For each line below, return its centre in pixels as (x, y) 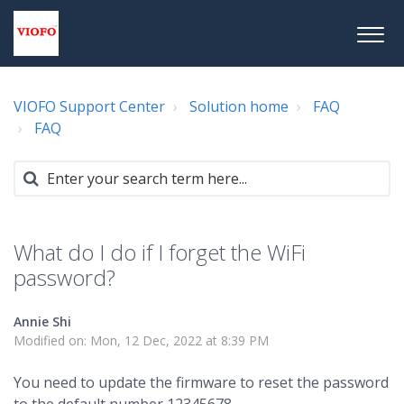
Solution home (239, 106)
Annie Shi (42, 321)
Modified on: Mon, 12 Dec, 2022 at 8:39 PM (141, 340)
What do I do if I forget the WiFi (160, 252)
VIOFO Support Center (89, 106)
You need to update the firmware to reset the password (201, 382)
